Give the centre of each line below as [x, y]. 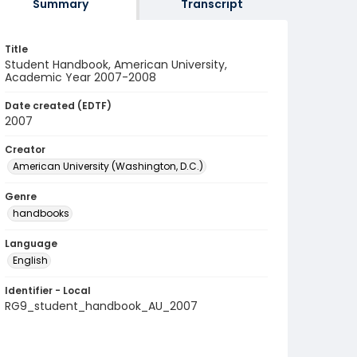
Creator [25, 149]
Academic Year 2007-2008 [80, 77]
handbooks [41, 213]
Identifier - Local [48, 290]
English [30, 260]
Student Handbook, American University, [116, 65]
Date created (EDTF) [58, 106]
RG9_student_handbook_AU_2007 [101, 306]
